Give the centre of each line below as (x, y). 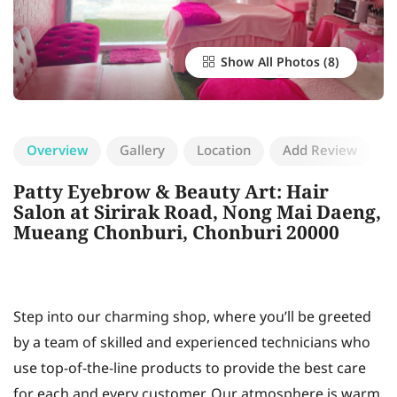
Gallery (142, 152)
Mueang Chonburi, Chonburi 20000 (176, 235)
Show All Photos (269, 63)
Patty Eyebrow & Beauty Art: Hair (171, 194)
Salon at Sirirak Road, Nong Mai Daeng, (197, 214)
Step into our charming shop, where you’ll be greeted (192, 318)
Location (224, 152)
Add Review (320, 152)
